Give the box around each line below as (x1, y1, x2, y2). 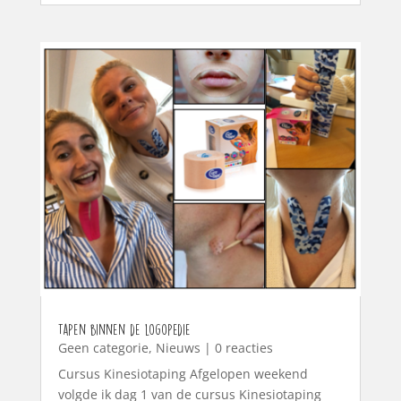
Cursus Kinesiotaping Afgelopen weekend (57, 364, 308, 382)
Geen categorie (57, 338, 149, 356)
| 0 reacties (200, 338, 273, 356)
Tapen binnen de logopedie (57, 323, 191, 336)
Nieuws (155, 338, 200, 356)
